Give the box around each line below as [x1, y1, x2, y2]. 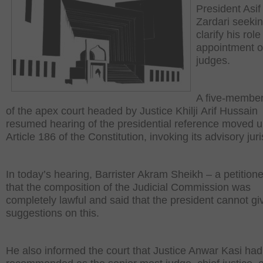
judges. [196, 55, 230, 66]
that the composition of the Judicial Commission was [6, 181, 251, 193]
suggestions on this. [6, 207, 99, 219]
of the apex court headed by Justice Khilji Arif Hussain [6, 105, 258, 117]
